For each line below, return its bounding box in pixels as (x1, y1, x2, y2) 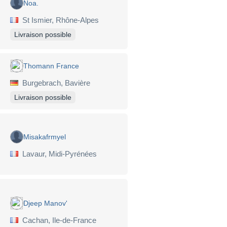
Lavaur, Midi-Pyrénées (18, 149, 97, 158)
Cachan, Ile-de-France (18, 216, 96, 225)
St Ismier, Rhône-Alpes (18, 15, 99, 24)
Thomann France (23, 61, 79, 70)
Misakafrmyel (23, 132, 66, 141)
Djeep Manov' (23, 199, 67, 208)
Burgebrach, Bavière (18, 78, 90, 87)
